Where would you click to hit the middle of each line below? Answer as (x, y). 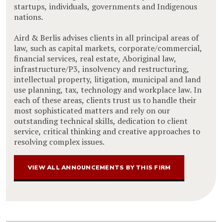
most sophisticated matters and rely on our (92, 110)
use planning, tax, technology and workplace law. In (108, 89)
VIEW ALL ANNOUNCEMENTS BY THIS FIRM (99, 167)
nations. (28, 17)
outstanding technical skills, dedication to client (101, 121)
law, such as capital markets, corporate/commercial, (108, 48)
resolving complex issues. (59, 141)
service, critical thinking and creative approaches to (107, 131)
